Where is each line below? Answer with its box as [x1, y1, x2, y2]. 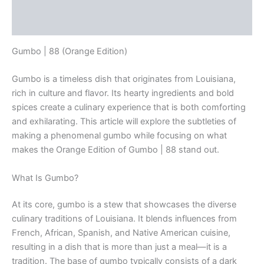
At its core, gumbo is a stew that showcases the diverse [12, 199, 236, 210]
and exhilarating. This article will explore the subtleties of [12, 116, 236, 127]
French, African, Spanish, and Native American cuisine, [12, 227, 230, 239]
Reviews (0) [12, 18, 62, 29]
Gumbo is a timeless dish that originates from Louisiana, [12, 74, 236, 85]
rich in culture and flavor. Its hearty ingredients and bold [12, 88, 234, 99]
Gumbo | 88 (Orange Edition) [12, 45, 127, 57]
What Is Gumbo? [12, 172, 78, 183]
